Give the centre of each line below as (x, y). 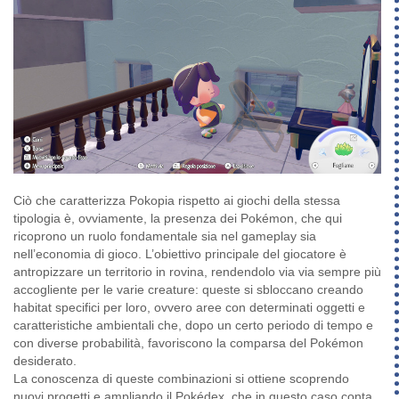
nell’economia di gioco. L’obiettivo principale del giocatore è (180, 254)
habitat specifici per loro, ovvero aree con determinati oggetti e (189, 308)
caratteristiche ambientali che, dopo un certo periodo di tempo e (193, 326)
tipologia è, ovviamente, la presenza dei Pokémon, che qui (178, 219)
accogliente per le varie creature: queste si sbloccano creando (188, 290)
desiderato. (45, 361)
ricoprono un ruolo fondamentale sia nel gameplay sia (165, 236)
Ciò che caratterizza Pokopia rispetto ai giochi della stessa (177, 201)
